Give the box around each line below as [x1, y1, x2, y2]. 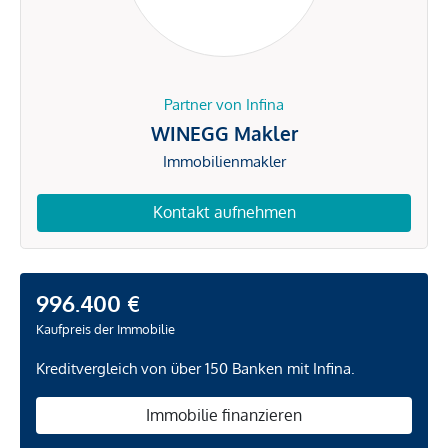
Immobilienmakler [162, 152, 286, 172]
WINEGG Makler [150, 121, 298, 146]
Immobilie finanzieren [146, 404, 302, 425]
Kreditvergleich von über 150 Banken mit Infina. [36, 358, 355, 378]
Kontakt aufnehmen [152, 202, 296, 223]
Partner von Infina [164, 95, 284, 115]
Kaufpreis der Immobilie [36, 320, 175, 337]
